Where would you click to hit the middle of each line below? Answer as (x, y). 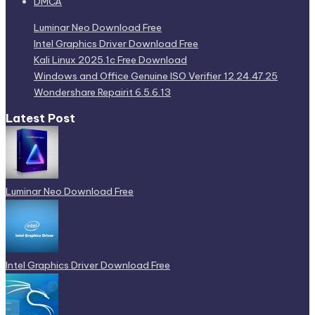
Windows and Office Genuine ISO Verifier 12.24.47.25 (156, 76)
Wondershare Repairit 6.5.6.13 (102, 92)
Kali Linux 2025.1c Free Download (110, 60)
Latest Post (40, 118)
